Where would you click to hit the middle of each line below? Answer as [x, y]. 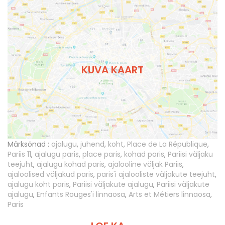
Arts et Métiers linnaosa [170, 195]
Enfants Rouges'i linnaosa [81, 195]
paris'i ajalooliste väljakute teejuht [156, 175]
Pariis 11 [19, 154]
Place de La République [167, 144]
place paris [101, 154]
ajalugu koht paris [38, 185]
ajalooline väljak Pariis [145, 164]
